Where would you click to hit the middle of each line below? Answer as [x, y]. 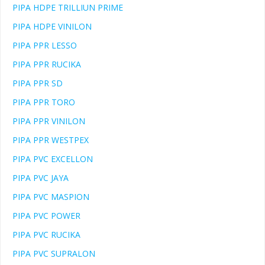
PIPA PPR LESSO [45, 46]
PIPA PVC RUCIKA [46, 235]
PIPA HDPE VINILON [52, 27]
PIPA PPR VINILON [49, 121]
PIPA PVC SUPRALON [54, 254]
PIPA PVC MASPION [51, 197]
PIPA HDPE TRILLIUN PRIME [68, 8]
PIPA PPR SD [38, 83]
